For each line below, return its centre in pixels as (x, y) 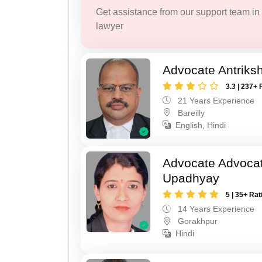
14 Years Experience (215, 209)
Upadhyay (191, 178)
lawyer (109, 26)
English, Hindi (201, 125)
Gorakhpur (197, 221)
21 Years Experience (215, 100)
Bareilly (190, 113)
